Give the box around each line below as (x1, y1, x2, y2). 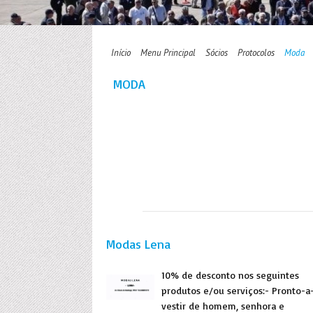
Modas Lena (106, 236, 170, 252)
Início (111, 47, 131, 59)
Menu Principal (140, 47, 196, 59)
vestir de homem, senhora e (161, 300, 284, 312)
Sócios (205, 47, 228, 59)
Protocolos (238, 47, 275, 59)
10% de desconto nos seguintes (161, 269, 299, 281)
